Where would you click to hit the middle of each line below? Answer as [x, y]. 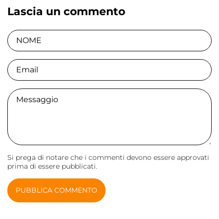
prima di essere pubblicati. [52, 166]
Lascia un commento [66, 11]
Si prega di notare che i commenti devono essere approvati [108, 157]
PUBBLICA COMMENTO [56, 190]
